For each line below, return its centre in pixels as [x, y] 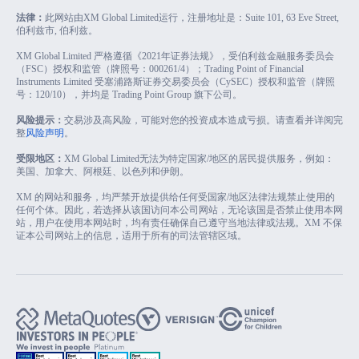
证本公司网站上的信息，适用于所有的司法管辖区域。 [131, 236]
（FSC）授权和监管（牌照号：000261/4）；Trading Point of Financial [160, 69]
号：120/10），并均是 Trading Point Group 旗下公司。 [129, 95]
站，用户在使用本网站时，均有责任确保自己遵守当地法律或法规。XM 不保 [179, 223]
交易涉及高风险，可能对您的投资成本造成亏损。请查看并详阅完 [204, 120]
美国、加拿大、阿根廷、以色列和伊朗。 [103, 171]
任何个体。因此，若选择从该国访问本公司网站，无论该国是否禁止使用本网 [179, 210]
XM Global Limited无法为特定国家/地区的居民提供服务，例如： [199, 159]
